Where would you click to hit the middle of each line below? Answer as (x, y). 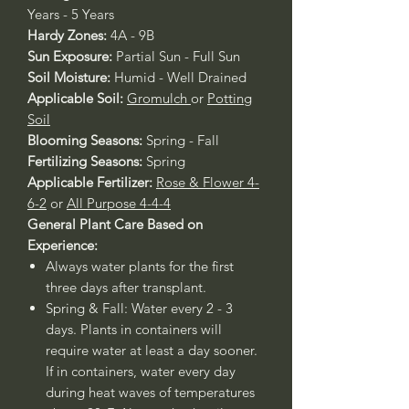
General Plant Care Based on (115, 224)
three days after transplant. (130, 287)
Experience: (66, 245)
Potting (230, 98)
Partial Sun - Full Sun (178, 56)
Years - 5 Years (71, 14)
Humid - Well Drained (178, 77)
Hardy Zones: (69, 35)
